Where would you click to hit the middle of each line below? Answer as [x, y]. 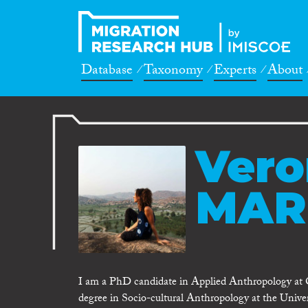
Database [107, 71]
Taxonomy [173, 71]
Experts [235, 71]
